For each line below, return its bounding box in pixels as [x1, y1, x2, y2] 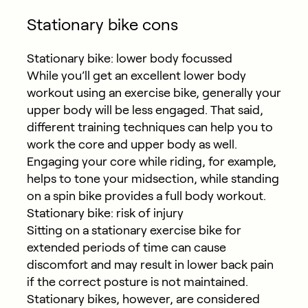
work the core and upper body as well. [26, 137, 237, 151]
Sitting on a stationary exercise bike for [26, 223, 241, 237]
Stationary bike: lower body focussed [26, 51, 232, 65]
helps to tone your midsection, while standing [26, 171, 279, 186]
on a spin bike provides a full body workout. [26, 188, 266, 203]
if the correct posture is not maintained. [26, 274, 248, 289]
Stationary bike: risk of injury [26, 206, 184, 220]
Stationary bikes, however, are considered [26, 291, 260, 306]
